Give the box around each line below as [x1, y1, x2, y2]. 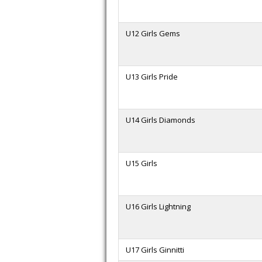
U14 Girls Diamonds [126, 115, 195, 125]
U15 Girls [126, 158, 157, 168]
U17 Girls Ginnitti [126, 244, 184, 255]
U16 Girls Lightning [126, 201, 191, 212]
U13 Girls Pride [126, 71, 178, 82]
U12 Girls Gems [126, 28, 180, 39]
